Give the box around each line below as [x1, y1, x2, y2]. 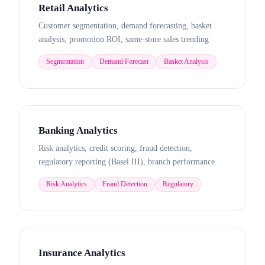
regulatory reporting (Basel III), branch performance [38, 157, 215, 166]
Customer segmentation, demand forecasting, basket [38, 21, 212, 30]
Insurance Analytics [38, 247, 125, 258]
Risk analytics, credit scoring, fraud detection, [38, 144, 192, 153]
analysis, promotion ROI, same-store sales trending [38, 35, 209, 44]
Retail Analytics [38, 2, 108, 14]
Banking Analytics [38, 125, 118, 136]
